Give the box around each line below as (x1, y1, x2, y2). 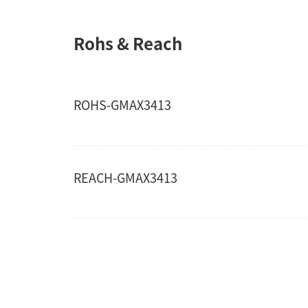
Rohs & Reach (73, 36, 182, 52)
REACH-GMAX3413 (73, 172, 177, 184)
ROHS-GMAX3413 (73, 99, 171, 111)
